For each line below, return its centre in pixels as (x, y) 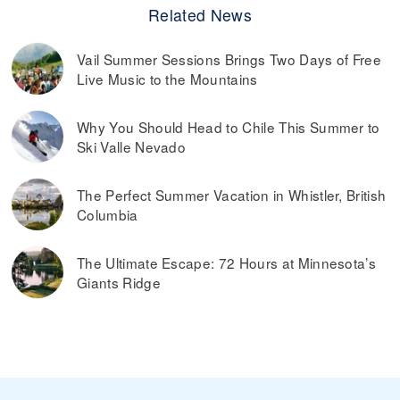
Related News (200, 15)
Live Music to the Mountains (167, 79)
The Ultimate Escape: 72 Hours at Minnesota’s (227, 263)
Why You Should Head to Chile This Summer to (229, 127)
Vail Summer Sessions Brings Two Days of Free (229, 59)
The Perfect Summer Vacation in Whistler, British (232, 195)
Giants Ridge (119, 283)
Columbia (108, 215)
